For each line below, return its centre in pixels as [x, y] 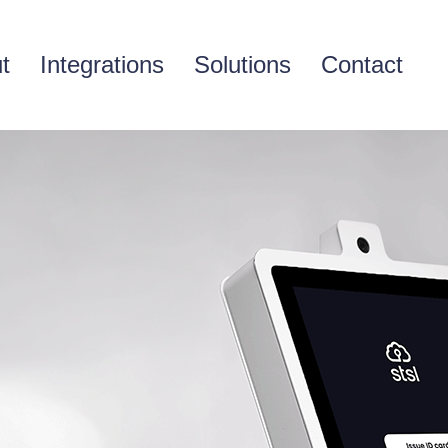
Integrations [101, 64]
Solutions [242, 64]
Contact [361, 64]
